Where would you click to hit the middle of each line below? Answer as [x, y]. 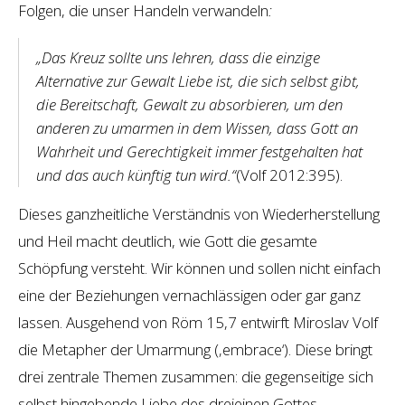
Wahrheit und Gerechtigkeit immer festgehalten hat [199, 151]
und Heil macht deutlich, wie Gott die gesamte [168, 240]
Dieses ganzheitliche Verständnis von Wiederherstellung [199, 213]
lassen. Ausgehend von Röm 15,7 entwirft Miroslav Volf [198, 322]
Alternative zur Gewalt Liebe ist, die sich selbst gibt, [198, 80]
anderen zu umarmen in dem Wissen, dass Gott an [197, 127]
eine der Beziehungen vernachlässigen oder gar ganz [189, 295]
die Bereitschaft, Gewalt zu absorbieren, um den [189, 104]
